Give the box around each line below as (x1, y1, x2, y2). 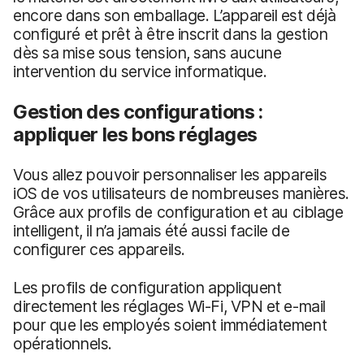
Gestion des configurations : (13, 99, 263, 123)
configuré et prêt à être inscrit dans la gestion (13, 24, 328, 44)
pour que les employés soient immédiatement (13, 314, 327, 335)
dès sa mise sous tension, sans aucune (13, 42, 282, 63)
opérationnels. (13, 333, 112, 353)
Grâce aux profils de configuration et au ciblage (13, 201, 344, 222)
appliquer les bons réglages (13, 122, 258, 146)
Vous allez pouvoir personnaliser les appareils (13, 164, 327, 184)
